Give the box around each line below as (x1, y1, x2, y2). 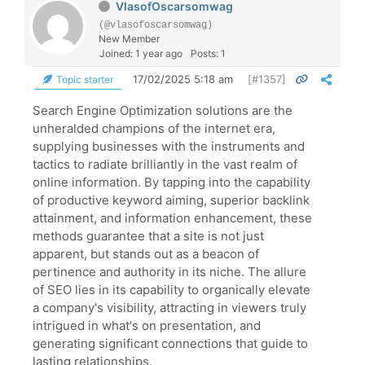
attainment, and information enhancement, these (33, 209, 312, 226)
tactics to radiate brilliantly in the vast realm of (33, 156, 297, 172)
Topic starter (54, 73, 113, 86)
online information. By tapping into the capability (33, 174, 310, 190)
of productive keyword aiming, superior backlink (33, 191, 310, 208)
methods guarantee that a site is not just (33, 227, 264, 244)
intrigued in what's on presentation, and (33, 317, 261, 333)
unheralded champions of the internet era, (33, 120, 275, 136)
